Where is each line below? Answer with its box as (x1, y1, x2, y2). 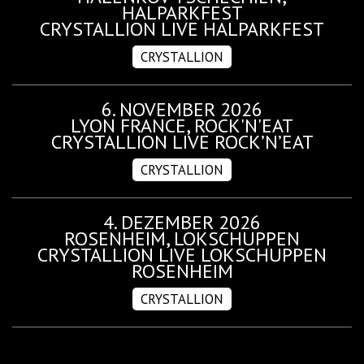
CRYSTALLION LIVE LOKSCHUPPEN (37, 241, 327, 267)
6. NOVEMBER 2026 (102, 96, 262, 122)
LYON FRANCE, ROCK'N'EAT (71, 112, 293, 138)
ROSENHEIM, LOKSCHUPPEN (64, 225, 300, 251)
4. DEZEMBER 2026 (103, 209, 261, 235)
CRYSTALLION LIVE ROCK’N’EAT (50, 128, 314, 154)
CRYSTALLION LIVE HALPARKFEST (40, 15, 324, 41)
